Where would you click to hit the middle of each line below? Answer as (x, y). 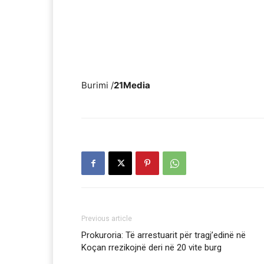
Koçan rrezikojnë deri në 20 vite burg (151, 248)
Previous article (107, 219)
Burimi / (98, 85)
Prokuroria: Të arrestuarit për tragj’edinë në (164, 235)
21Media (132, 85)
